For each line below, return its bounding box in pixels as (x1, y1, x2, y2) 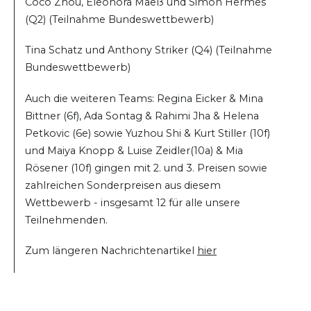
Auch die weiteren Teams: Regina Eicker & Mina (25, 92, 263, 105)
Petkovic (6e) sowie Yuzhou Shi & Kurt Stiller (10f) (25, 126, 270, 140)
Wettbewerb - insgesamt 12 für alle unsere (25, 196, 240, 209)
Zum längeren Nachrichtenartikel (25, 244, 197, 257)
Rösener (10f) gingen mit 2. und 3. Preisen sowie (25, 161, 267, 174)
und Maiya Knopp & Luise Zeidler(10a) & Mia (25, 144, 243, 157)
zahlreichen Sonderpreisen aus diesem (25, 178, 221, 192)
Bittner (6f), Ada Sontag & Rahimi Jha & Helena (25, 109, 259, 122)
